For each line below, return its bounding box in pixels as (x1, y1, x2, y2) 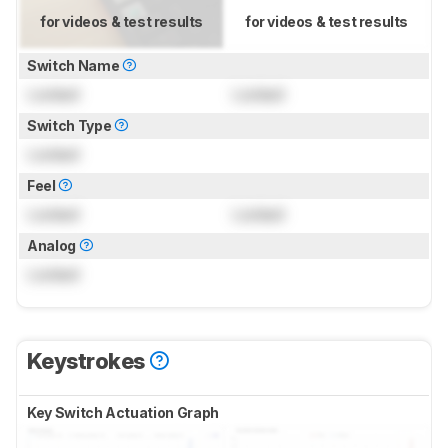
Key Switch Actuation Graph (27, 403, 222, 421)
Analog (27, 236, 79, 254)
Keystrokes (27, 347, 149, 374)
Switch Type (27, 116, 114, 134)
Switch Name (27, 56, 122, 74)
